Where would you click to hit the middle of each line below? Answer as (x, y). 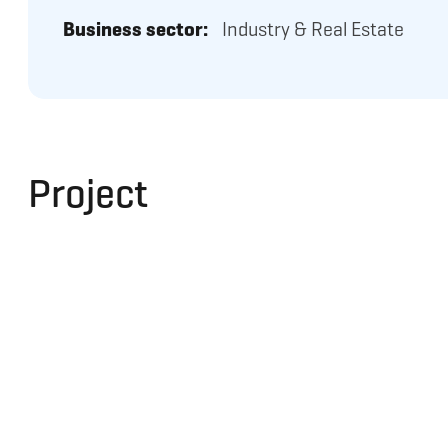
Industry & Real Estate (313, 29)
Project (88, 193)
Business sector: (135, 29)
